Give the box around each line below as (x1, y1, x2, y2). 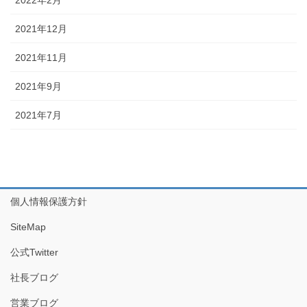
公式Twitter (10, 246, 58, 258)
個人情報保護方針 (10, 195, 87, 207)
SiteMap (10, 221, 46, 232)
